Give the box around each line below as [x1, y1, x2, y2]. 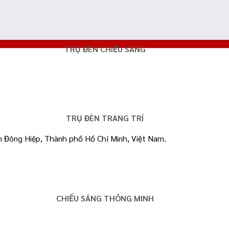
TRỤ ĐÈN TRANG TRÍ [66, 112, 144, 124]
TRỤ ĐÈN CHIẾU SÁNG [64, 43, 146, 54]
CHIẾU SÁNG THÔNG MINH [56, 192, 154, 203]
